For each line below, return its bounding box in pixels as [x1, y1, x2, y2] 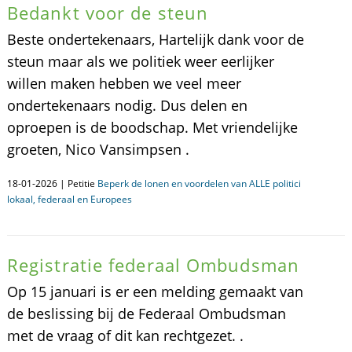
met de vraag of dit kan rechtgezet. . [6, 326, 244, 345]
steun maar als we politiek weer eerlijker [6, 52, 274, 71]
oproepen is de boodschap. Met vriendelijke [6, 118, 298, 137]
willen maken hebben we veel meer [6, 74, 241, 93]
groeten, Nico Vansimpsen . [6, 140, 189, 159]
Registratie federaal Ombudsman [6, 253, 299, 277]
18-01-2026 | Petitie [6, 177, 97, 190]
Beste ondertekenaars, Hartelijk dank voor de [6, 30, 304, 49]
